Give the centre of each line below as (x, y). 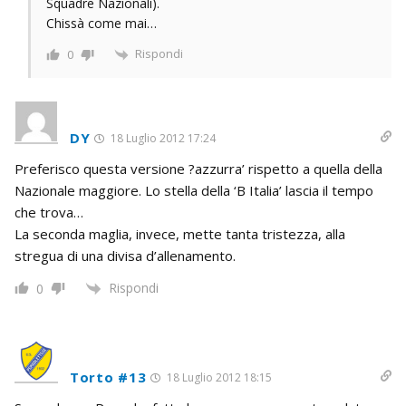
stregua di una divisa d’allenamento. (125, 255)
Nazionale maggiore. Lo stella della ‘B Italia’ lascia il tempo (194, 190)
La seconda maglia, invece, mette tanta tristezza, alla (180, 233)
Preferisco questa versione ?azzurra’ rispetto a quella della (198, 168)
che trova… (49, 212)
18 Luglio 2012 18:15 (218, 377)
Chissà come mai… (101, 23)
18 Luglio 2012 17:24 (162, 138)
